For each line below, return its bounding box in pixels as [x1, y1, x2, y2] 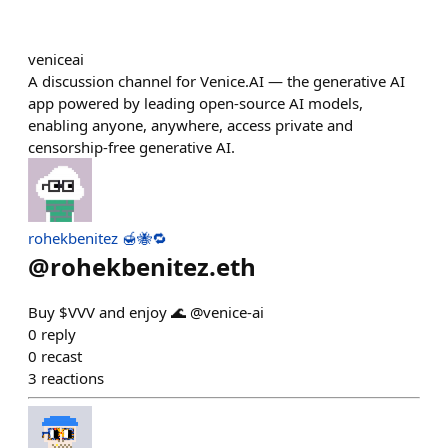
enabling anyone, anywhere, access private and [28, 115, 353, 135]
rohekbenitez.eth [50, 250, 256, 283]
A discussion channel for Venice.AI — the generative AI [28, 71, 405, 91]
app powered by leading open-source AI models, [28, 93, 363, 113]
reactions [41, 368, 104, 388]
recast [41, 346, 82, 366]
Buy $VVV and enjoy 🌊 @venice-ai [28, 302, 264, 322]
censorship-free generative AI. [28, 137, 235, 157]
